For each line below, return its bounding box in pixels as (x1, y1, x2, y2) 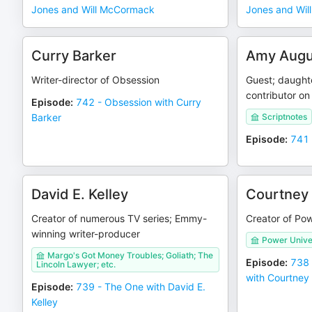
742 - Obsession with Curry (76, 96, 201, 108)
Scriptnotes (261, 111, 307, 122)
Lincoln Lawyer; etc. (36, 259, 116, 270)
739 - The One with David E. (76, 281, 205, 292)
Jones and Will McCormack (31, 3, 155, 15)
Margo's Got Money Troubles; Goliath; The (47, 250, 213, 260)
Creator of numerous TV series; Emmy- (31, 212, 207, 224)
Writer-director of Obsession (31, 74, 159, 86)
